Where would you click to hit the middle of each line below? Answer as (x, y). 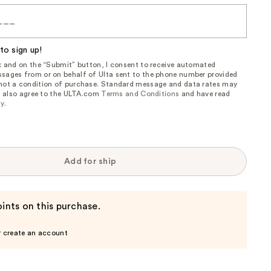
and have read (205, 93)
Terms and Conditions (140, 93)
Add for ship (90, 161)
